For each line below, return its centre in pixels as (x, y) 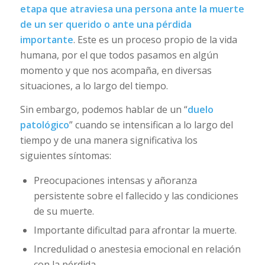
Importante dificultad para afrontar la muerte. (135, 230)
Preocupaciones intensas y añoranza (115, 181)
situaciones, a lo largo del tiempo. (94, 86)
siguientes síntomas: (65, 155)
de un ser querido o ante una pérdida (106, 25)
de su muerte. (64, 211)
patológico (44, 125)
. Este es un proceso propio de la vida (155, 40)
